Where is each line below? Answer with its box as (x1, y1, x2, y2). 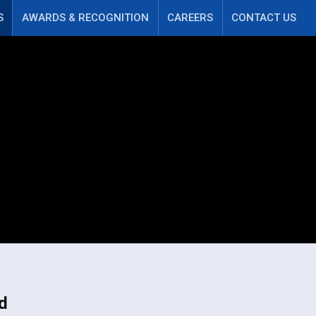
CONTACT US (231, 11, 297, 24)
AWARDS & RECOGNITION (21, 11, 149, 24)
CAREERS (167, 11, 214, 24)
